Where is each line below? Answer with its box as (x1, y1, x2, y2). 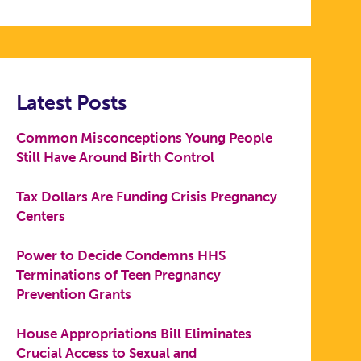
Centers (16, 207, 66, 224)
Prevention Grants (16, 285, 132, 302)
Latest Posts (16, 91, 127, 114)
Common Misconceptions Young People (16, 130, 273, 146)
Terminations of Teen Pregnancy (16, 266, 222, 283)
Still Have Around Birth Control (16, 149, 215, 165)
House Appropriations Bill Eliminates (16, 325, 252, 342)
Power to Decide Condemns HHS (16, 247, 226, 263)
